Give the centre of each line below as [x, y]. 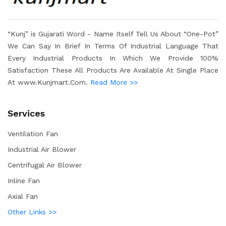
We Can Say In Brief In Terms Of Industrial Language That [113, 46]
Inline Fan [24, 181]
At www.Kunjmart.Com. [49, 82]
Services [26, 113]
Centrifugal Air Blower [45, 165]
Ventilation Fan [33, 134]
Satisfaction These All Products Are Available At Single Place [113, 70]
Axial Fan [23, 196]
